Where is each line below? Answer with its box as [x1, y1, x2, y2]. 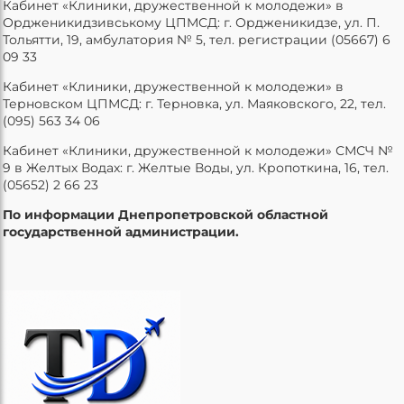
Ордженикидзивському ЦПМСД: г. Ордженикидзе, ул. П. [3, 14, 380, 31]
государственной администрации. [3, 223, 239, 240]
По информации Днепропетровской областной [3, 206, 328, 223]
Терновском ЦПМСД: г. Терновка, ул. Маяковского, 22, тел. [3, 95, 386, 112]
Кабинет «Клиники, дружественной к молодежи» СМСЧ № [3, 142, 393, 159]
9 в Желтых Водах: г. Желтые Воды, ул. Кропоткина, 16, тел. [3, 159, 389, 176]
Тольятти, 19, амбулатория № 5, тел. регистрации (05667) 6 [3, 31, 390, 48]
